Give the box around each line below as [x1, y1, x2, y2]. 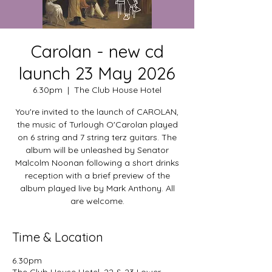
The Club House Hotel [74, 84, 161, 95]
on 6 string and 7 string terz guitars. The [18, 132, 177, 143]
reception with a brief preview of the [24, 170, 170, 181]
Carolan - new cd [30, 41, 164, 62]
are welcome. [70, 195, 124, 206]
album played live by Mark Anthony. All [19, 183, 175, 194]
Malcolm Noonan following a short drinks [15, 157, 179, 168]
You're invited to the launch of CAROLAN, [16, 106, 178, 117]
